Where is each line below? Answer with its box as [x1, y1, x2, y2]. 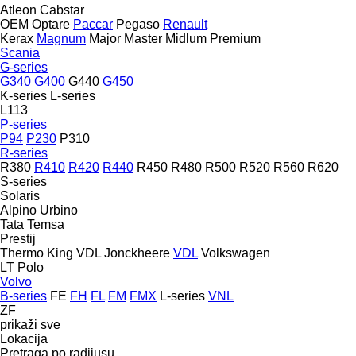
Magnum [37, 31, 86, 45]
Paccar [73, 17, 113, 31]
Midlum [165, 31, 207, 45]
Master [124, 31, 162, 45]
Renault [163, 17, 207, 31]
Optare [32, 17, 70, 31]
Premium [210, 31, 261, 45]
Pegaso [116, 17, 160, 31]
